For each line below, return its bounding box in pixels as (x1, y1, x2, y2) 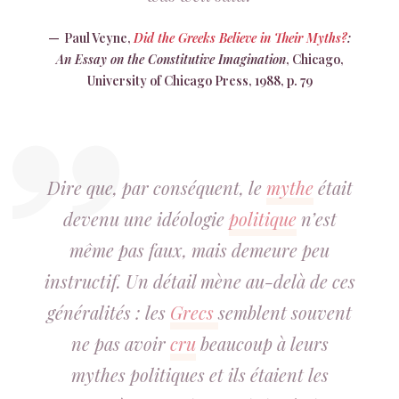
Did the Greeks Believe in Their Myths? (134, 29, 347, 46)
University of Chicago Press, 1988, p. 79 (86, 72, 313, 89)
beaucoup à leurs (195, 331, 329, 355)
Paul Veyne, (64, 29, 134, 46)
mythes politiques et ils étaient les (70, 362, 329, 387)
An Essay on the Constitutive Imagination (55, 51, 286, 68)
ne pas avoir (70, 331, 170, 355)
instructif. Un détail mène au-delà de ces (44, 269, 355, 293)
